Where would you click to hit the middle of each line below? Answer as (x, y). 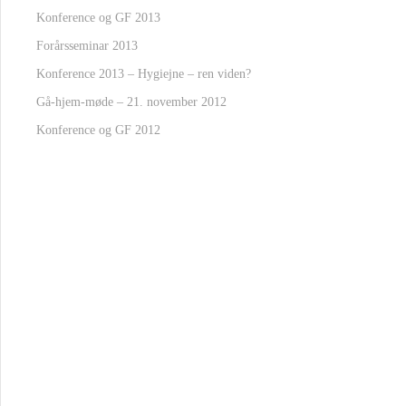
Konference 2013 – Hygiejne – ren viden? (144, 74)
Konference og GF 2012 (98, 130)
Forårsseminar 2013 (87, 46)
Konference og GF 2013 (98, 18)
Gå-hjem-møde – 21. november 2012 (131, 102)
